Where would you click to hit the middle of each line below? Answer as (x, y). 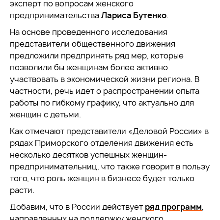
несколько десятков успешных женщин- (88, 155)
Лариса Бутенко (134, 15)
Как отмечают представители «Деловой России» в (109, 131)
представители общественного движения (93, 44)
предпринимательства (55, 15)
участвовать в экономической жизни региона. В (105, 79)
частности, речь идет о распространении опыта (105, 91)
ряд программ (173, 207)
